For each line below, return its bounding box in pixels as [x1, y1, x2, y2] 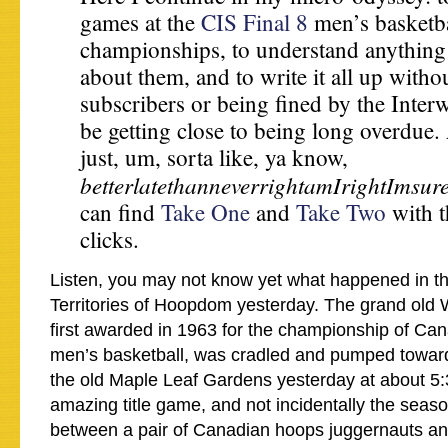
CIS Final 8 [201, 7, 308, 37]
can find [80, 197, 161, 227]
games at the [80, 7, 201, 37]
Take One [161, 197, 250, 227]
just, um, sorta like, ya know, [80, 142, 348, 172]
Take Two [296, 197, 386, 227]
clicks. [80, 224, 139, 254]
